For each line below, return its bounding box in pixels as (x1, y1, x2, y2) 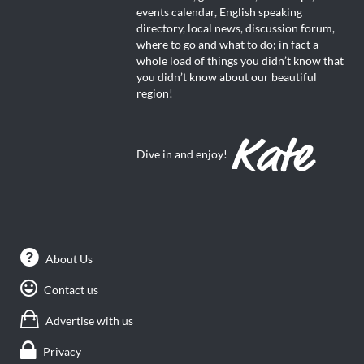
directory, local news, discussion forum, (136, 21, 335, 35)
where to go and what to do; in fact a (136, 37, 318, 51)
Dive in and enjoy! (136, 147, 227, 161)
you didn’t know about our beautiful (136, 70, 317, 84)
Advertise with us (45, 314, 133, 328)
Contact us (44, 284, 98, 297)
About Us (45, 253, 93, 266)
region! (136, 86, 173, 100)
